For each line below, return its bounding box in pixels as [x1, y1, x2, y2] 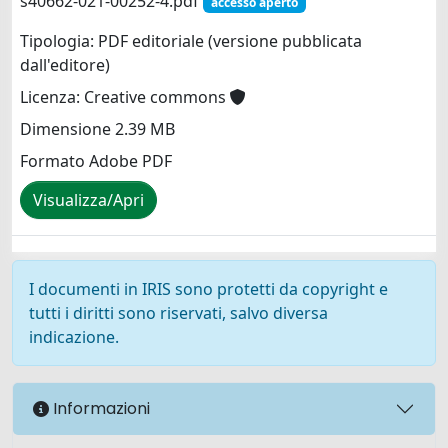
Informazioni [49, 397, 150, 421]
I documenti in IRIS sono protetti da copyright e [29, 277, 388, 300]
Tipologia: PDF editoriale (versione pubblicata [20, 30, 362, 53]
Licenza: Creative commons [20, 86, 230, 109]
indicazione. [29, 325, 119, 348]
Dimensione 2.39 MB [20, 118, 175, 141]
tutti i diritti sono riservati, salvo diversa [29, 301, 328, 324]
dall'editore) [20, 54, 110, 77]
